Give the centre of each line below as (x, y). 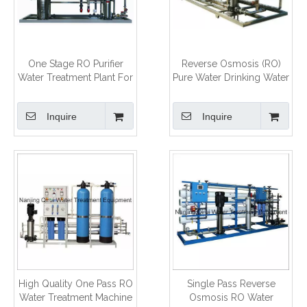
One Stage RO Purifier (75, 63)
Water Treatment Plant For (75, 77)
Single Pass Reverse (231, 283)
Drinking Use (75, 91)
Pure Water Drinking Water (231, 77)
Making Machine (231, 91)
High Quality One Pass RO (75, 283)
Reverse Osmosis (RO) (231, 63)
